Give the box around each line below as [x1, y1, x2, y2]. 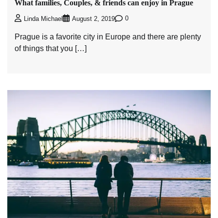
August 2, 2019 [72, 15, 115, 22]
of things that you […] [15, 44, 87, 53]
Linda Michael [24, 15, 63, 22]
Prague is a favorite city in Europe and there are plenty [15, 32, 201, 41]
